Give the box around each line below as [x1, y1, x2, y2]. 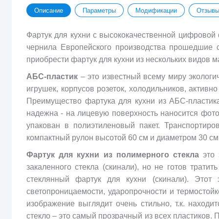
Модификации [135, 6, 177, 14]
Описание [34, 6, 63, 14]
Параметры [83, 6, 116, 14]
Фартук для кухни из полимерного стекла [26, 151, 199, 159]
